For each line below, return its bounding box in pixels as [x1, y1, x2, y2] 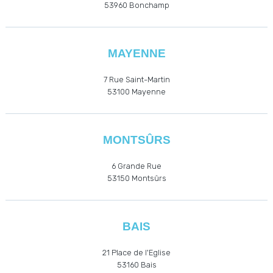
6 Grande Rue [112, 161, 161, 171]
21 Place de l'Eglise [102, 248, 171, 258]
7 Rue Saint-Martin [103, 75, 170, 85]
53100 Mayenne [107, 87, 166, 97]
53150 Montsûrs [107, 174, 166, 183]
